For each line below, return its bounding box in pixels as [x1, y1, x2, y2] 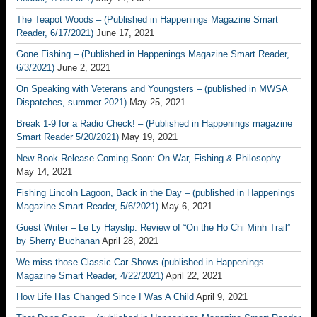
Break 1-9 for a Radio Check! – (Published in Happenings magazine [16, 118, 292, 129]
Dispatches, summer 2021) [16, 97, 127, 108]
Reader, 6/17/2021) [16, 28, 93, 38]
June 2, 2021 [57, 62, 110, 73]
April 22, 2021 [166, 270, 222, 281]
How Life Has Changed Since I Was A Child [16, 292, 194, 302]
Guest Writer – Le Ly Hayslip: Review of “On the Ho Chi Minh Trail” [16, 222, 290, 233]
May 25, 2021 [129, 97, 185, 108]
